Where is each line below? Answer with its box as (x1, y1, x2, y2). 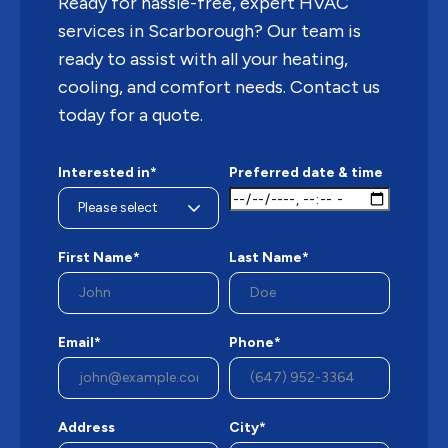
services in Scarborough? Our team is (58, 20, 361, 43)
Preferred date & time (229, 164, 383, 182)
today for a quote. (58, 104, 203, 127)
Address (58, 419, 115, 437)
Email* (58, 334, 101, 352)
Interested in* (58, 164, 157, 182)
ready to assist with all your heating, (58, 48, 348, 71)
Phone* (229, 334, 281, 352)
